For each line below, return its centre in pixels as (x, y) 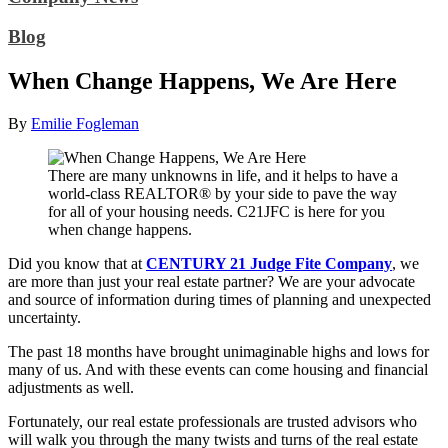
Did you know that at (77, 264)
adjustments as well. (71, 388)
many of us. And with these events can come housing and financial (218, 370)
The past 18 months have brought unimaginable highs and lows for (218, 352)
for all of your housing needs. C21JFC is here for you (216, 212)
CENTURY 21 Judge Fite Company (269, 264)
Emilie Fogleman (85, 124)
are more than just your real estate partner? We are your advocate (211, 282)
